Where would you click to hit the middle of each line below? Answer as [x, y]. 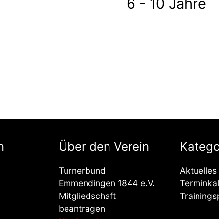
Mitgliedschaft [87, 196]
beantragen [82, 209]
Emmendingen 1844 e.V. [107, 183]
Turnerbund [82, 171]
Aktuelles [198, 171]
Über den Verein [104, 147]
